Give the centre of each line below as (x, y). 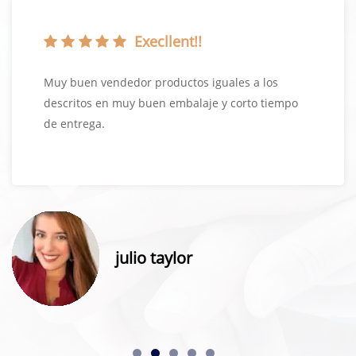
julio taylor (154, 257)
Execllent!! (166, 41)
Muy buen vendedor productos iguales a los (161, 82)
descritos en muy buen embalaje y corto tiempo (171, 103)
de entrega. (74, 123)
